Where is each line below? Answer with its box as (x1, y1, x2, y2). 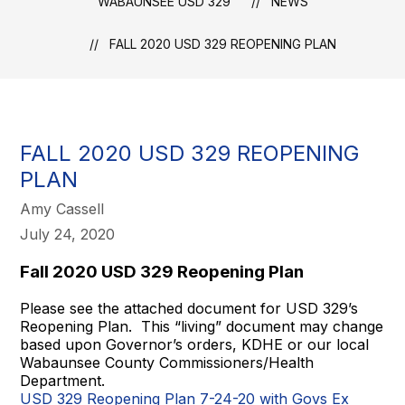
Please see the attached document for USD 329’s (20, 299, 359, 317)
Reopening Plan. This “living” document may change (20, 317, 384, 335)
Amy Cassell (20, 200, 105, 218)
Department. (20, 372, 110, 390)
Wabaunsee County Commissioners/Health (20, 353, 315, 372)
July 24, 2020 (20, 225, 116, 243)
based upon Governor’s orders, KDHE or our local (20, 335, 370, 353)
